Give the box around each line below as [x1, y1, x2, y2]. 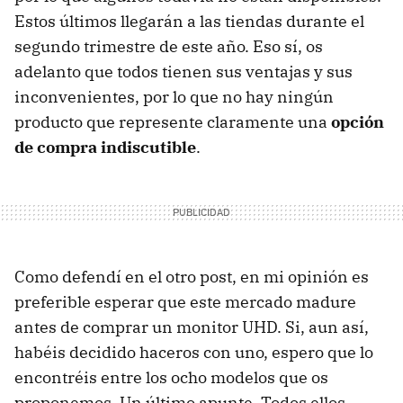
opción [331, 111, 384, 132]
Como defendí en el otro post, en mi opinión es [14, 265, 369, 287]
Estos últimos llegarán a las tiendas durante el [14, 10, 364, 31]
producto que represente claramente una [14, 111, 331, 132]
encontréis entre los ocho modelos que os [14, 366, 328, 388]
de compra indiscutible [14, 136, 196, 157]
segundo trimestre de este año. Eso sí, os [14, 35, 323, 57]
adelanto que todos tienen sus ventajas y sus [14, 60, 353, 82]
